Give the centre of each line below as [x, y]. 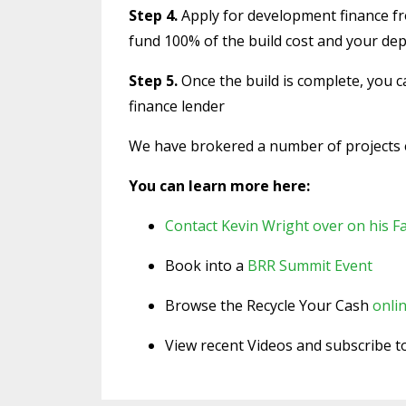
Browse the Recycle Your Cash [269, 305]
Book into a [204, 265]
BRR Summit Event [310, 265]
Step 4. [153, 15]
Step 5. [153, 80]
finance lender [177, 106]
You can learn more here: [219, 185]
